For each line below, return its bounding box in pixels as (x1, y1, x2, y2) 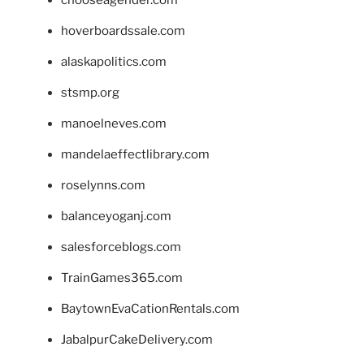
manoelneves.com (61, 115, 167, 131)
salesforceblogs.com (61, 239, 181, 254)
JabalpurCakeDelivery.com (61, 331, 213, 347)
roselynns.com (61, 177, 145, 193)
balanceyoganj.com (61, 208, 171, 223)
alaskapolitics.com (61, 54, 167, 69)
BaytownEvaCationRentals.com (61, 301, 240, 316)
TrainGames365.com (61, 270, 183, 285)
